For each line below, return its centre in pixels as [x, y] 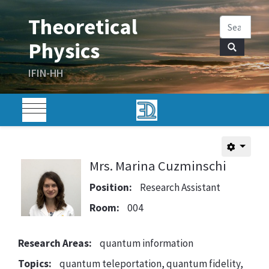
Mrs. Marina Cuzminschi [158, 166]
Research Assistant [180, 187]
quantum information [146, 243]
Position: [110, 187]
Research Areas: [55, 243]
